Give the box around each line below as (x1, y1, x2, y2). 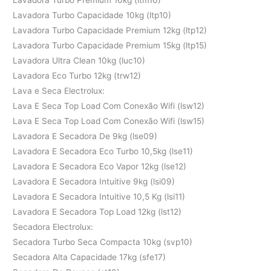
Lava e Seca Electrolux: (13, 85, 105, 96)
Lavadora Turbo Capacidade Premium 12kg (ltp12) (13, 25, 207, 35)
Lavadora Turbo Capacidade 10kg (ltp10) (13, 10, 172, 20)
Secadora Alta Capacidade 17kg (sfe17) (13, 252, 166, 262)
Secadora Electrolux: (13, 221, 94, 232)
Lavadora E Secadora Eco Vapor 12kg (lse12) (13, 161, 187, 171)
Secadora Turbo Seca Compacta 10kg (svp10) (13, 237, 193, 247)
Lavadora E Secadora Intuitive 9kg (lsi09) (13, 176, 175, 186)
